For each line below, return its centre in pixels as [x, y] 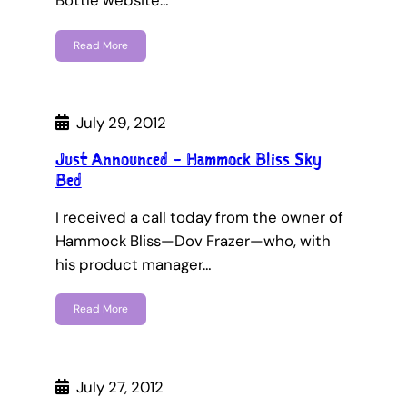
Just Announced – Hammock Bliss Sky [188, 159]
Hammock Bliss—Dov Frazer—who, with [193, 241]
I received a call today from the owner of [199, 218]
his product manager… [133, 265]
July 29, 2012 [121, 123]
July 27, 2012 [119, 387]
